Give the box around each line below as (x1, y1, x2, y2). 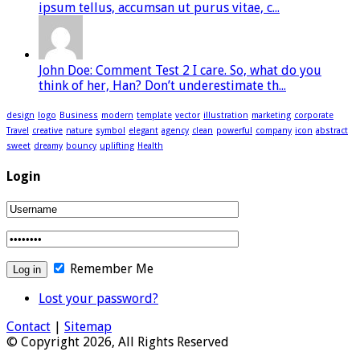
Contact (6, 319, 51, 335)
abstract (316, 125, 348, 136)
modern (101, 109, 133, 121)
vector (175, 109, 200, 121)
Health (137, 140, 163, 151)
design (6, 109, 35, 121)
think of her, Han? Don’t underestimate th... (39, 77, 286, 93)
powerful (216, 125, 252, 136)
